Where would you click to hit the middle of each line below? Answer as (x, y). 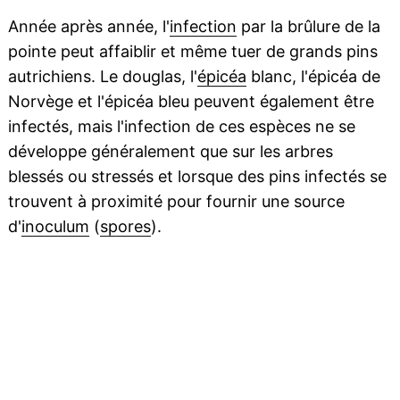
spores (125, 227)
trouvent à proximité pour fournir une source (176, 202)
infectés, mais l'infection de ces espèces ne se (181, 127)
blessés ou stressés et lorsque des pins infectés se (197, 177)
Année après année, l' (88, 27)
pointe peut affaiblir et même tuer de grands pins (192, 52)
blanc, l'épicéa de (313, 77)
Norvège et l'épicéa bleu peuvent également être (191, 102)
